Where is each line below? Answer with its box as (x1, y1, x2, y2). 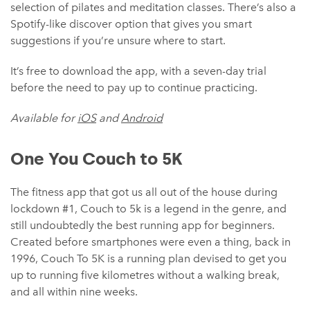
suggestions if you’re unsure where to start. (10, 34, 226, 47)
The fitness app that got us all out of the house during (10, 185, 277, 199)
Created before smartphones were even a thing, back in (10, 235, 291, 248)
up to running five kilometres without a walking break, (10, 268, 280, 282)
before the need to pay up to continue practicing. (10, 81, 257, 94)
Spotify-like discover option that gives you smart (10, 17, 252, 30)
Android (121, 111, 163, 125)
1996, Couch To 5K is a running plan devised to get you (10, 252, 286, 265)
